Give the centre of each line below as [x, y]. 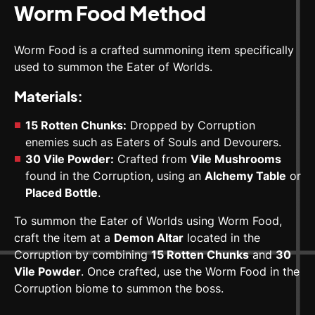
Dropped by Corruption [191, 126]
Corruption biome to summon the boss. [119, 289]
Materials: [49, 96]
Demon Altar [149, 238]
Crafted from [152, 159]
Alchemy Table [245, 176]
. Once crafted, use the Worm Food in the [190, 272]
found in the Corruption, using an [115, 176]
